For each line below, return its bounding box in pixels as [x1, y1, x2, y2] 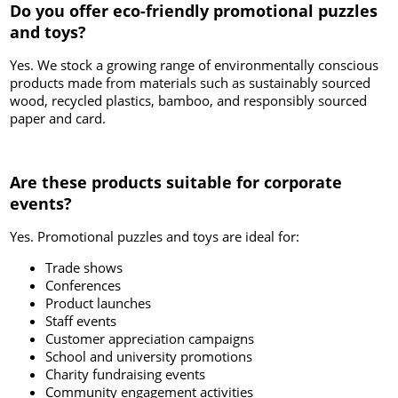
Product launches [45, 294, 152, 313]
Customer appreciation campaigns [45, 330, 255, 348]
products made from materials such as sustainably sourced [10, 74, 371, 92]
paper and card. [10, 109, 107, 128]
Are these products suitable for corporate [10, 171, 343, 194]
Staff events [45, 312, 117, 330]
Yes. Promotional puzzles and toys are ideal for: [10, 227, 300, 246]
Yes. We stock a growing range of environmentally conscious [10, 56, 379, 75]
